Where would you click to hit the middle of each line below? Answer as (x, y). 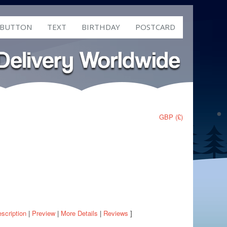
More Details (79, 213)
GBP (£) (171, 117)
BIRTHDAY (101, 27)
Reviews (116, 213)
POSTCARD (155, 27)
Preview (44, 213)
